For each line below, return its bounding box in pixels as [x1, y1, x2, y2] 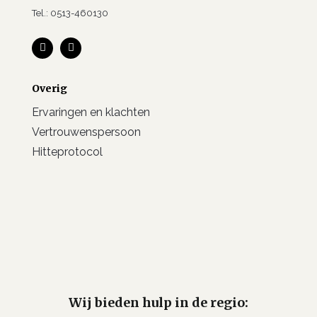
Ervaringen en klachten [32, 105, 150, 120]
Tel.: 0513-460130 [32, 7, 108, 18]
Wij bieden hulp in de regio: [69, 294, 248, 311]
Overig [32, 82, 67, 96]
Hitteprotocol [32, 145, 103, 159]
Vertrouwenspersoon [32, 125, 141, 139]
